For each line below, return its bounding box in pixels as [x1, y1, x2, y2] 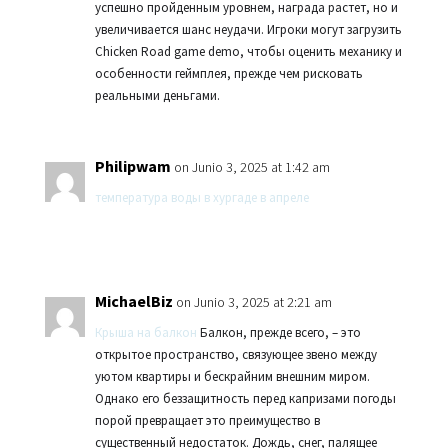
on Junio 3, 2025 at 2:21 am [175, 293, 332, 311]
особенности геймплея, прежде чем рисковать [94, 65, 363, 82]
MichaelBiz [94, 291, 173, 311]
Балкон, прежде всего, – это [196, 324, 361, 341]
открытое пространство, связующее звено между [94, 346, 377, 363]
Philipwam [94, 156, 171, 176]
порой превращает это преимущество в [94, 412, 320, 429]
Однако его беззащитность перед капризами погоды [94, 390, 396, 407]
